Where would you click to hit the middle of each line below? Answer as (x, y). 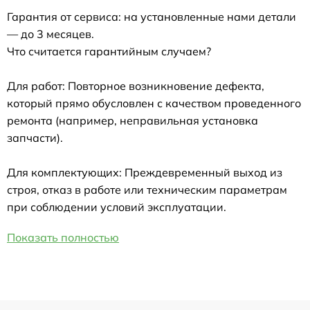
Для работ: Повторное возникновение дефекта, (136, 85)
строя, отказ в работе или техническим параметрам (147, 189)
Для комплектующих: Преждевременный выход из (145, 172)
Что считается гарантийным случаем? (109, 51)
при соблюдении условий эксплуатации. (117, 207)
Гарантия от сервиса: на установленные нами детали (152, 16)
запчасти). (35, 137)
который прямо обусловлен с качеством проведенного (154, 103)
